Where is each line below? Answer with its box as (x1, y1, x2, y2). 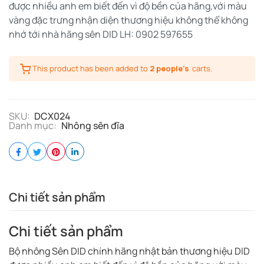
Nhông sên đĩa (61, 119, 124, 132)
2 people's (150, 63, 190, 74)
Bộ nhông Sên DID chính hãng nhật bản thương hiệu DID (9, 245, 250, 258)
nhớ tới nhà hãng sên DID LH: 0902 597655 (9, 28, 193, 41)
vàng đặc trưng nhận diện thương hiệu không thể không (9, 14, 248, 27)
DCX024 (34, 110, 71, 123)
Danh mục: (9, 119, 57, 132)
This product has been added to (32, 63, 150, 74)
